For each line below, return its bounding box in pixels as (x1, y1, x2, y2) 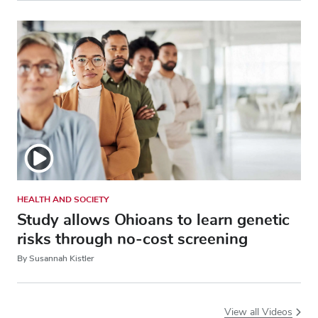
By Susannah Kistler (17, 252, 94, 264)
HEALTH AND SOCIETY (17, 193, 109, 205)
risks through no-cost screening (17, 228, 248, 250)
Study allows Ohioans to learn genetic (17, 209, 290, 231)
